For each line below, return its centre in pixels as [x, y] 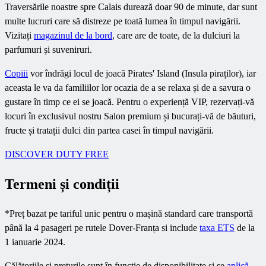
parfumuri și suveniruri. [48, 50]
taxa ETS [217, 228]
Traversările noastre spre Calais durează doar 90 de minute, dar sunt [131, 7]
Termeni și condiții [62, 184]
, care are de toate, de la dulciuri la [176, 36]
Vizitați [19, 36]
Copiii [16, 74]
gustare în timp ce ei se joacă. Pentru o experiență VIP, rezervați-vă [129, 102]
